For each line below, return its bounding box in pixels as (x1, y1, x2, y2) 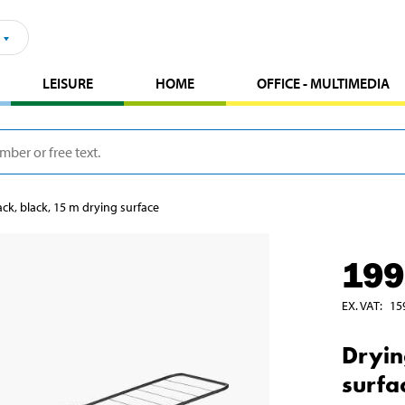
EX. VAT (342, 297, 380, 314)
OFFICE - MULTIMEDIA (257, 73, 391, 92)
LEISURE (42, 73, 93, 92)
